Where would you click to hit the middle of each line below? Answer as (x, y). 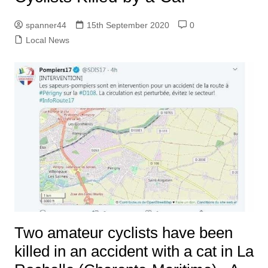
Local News (47, 40)
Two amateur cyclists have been (123, 233)
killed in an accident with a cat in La (134, 252)
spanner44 (46, 25)
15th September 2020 (128, 25)
